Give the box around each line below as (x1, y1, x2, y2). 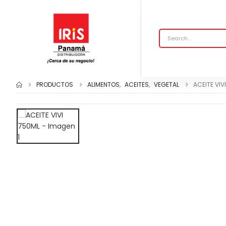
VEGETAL (154, 80, 179, 89)
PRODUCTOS (36, 80, 73, 89)
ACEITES (125, 80, 149, 89)
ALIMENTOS (87, 80, 120, 89)
